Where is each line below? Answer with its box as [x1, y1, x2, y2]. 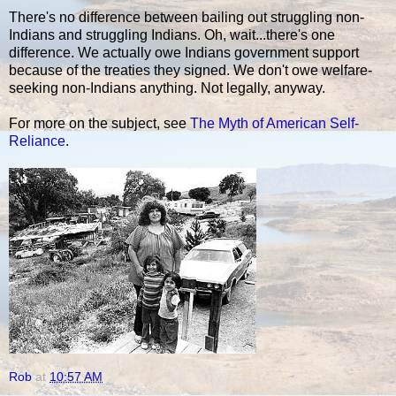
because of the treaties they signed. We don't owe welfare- [9, 63, 372, 79]
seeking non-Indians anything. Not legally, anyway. [9, 80, 325, 96]
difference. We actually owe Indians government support [9, 45, 359, 61]
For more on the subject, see [9, 116, 190, 132]
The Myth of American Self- [190, 116, 359, 132]
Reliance [9, 133, 65, 149]
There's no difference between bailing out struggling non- [9, 10, 364, 26]
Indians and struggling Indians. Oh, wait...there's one [9, 27, 335, 43]
